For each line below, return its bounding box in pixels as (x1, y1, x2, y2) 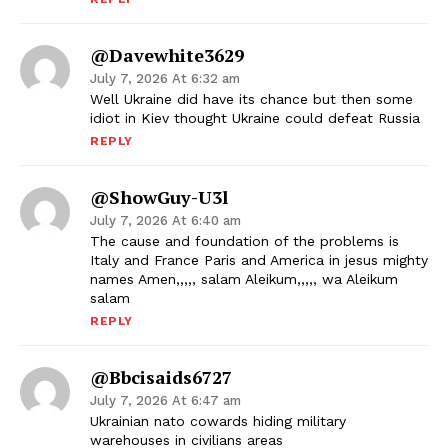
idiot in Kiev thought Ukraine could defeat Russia (90, 110, 420, 127)
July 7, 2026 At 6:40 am (90, 213, 241, 229)
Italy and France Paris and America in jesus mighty (90, 252, 428, 269)
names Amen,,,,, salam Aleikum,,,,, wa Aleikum (90, 271, 398, 288)
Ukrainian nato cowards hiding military (90, 413, 346, 430)
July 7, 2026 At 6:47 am (90, 393, 241, 409)
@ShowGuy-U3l (90, 185, 228, 210)
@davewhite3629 (90, 43, 244, 68)
